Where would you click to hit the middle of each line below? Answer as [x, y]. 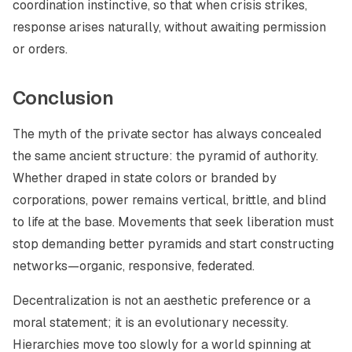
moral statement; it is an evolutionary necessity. [150, 323]
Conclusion [63, 98]
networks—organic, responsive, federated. [134, 266]
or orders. [40, 49]
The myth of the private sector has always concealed [167, 134]
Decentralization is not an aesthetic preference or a [161, 301]
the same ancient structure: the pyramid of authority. [165, 156]
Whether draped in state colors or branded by [145, 178]
